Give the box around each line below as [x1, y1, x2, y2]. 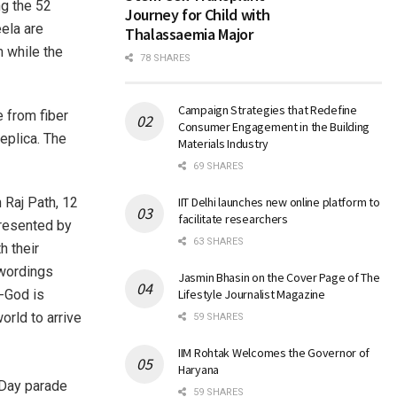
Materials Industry [178, 136, 269, 152]
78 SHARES [137, 52, 191, 65]
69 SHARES [191, 160, 244, 173]
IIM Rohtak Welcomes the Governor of [178, 345, 370, 362]
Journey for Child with [125, 4, 271, 26]
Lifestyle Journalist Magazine [178, 286, 325, 303]
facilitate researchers [178, 211, 288, 228]
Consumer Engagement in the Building [178, 119, 370, 136]
